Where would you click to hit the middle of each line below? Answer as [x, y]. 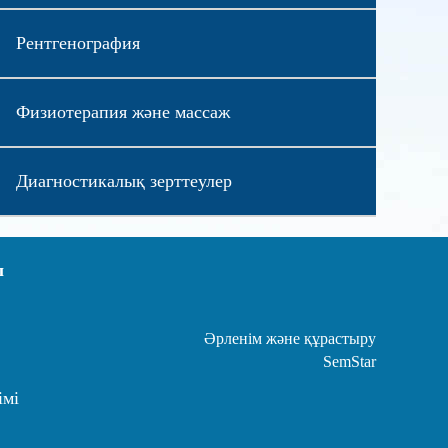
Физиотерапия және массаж [122, 111]
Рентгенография [77, 42]
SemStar [349, 361]
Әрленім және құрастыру [290, 338]
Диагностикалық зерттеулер [123, 180]
